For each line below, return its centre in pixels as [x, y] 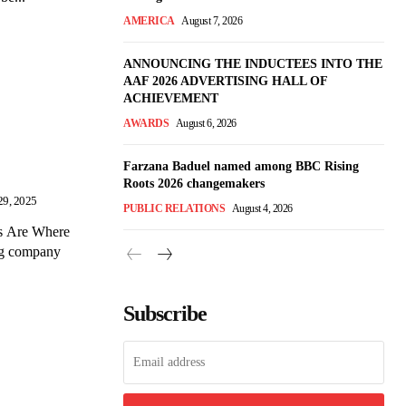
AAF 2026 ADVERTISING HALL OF [226, 81]
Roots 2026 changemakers [194, 183]
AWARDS [146, 123]
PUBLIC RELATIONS [174, 208]
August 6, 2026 [206, 123]
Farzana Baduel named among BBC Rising [241, 166]
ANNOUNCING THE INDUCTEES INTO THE [253, 63]
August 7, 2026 [212, 20]
